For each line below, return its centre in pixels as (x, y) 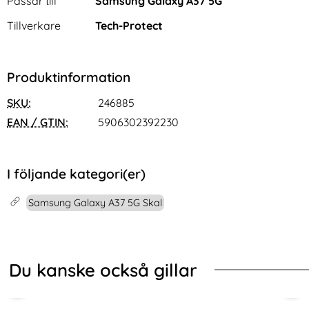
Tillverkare (34, 25)
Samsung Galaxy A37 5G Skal (96, 203)
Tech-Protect (129, 25)
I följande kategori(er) (76, 173)
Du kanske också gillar (103, 269)
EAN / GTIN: (38, 122)
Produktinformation (69, 77)
